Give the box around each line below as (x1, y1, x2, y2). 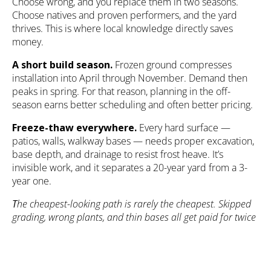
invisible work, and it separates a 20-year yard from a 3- (12, 161, 247, 175)
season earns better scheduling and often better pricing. (12, 98, 253, 112)
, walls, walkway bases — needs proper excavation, (38, 134, 254, 148)
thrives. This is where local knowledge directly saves (12, 22, 233, 36)
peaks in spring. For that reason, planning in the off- (12, 85, 230, 99)
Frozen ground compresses (113, 58, 232, 72)
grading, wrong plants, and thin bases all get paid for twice (12, 211, 256, 224)
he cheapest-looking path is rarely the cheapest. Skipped (17, 197, 251, 211)
